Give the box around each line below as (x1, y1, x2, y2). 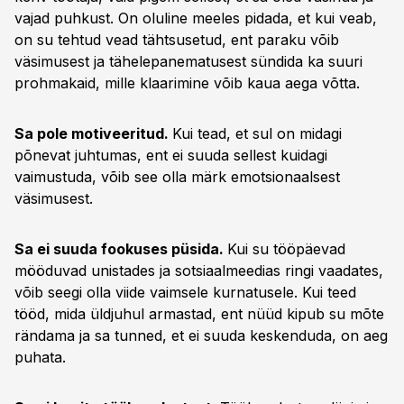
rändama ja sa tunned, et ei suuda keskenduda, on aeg (14, 326, 388, 344)
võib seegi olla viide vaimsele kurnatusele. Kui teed (14, 283, 356, 301)
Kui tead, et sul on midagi (172, 124, 342, 142)
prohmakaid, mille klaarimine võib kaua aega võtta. (14, 74, 360, 92)
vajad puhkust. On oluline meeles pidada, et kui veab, (14, 9, 377, 27)
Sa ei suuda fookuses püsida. (14, 240, 227, 258)
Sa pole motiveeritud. (14, 124, 172, 142)
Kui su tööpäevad (227, 240, 345, 258)
